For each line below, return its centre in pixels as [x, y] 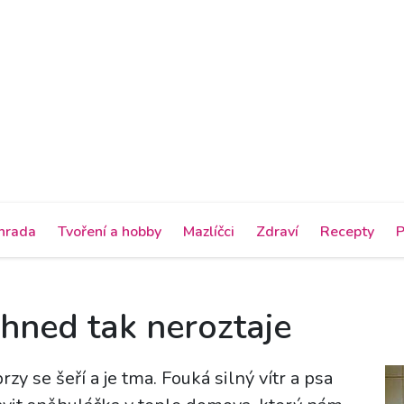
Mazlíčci [209, 231]
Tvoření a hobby [110, 231]
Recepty [347, 231]
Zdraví [277, 231]
